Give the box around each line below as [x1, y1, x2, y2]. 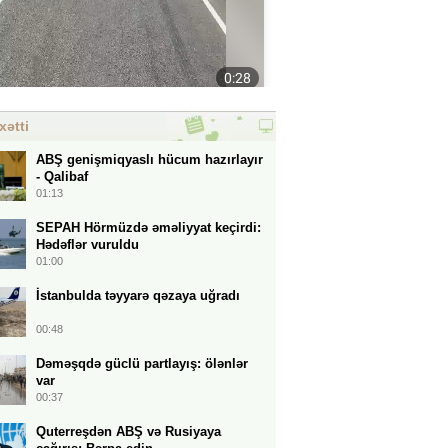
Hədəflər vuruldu [36, 237, 139, 252]
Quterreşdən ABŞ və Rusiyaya [36, 424, 221, 439]
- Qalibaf [36, 169, 88, 184]
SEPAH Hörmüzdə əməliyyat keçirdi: [36, 220, 261, 235]
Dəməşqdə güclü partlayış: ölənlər [36, 356, 248, 371]
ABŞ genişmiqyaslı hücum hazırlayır [36, 152, 263, 167]
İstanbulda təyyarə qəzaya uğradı [36, 288, 240, 303]
